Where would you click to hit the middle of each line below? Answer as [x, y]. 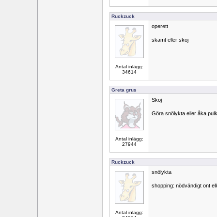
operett [160, 26]
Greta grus [124, 90]
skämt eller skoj [170, 40]
